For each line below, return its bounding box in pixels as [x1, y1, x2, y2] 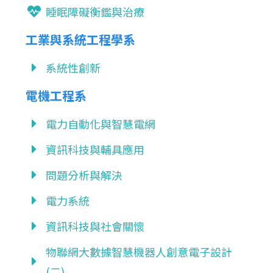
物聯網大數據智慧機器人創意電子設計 [45, 244, 232, 260]
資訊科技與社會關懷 [45, 218, 144, 234]
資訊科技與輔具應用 [45, 141, 144, 157]
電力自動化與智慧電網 [45, 116, 155, 132]
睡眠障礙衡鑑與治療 [45, 4, 144, 19]
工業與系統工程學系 [26, 30, 136, 48]
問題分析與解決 [45, 167, 122, 183]
